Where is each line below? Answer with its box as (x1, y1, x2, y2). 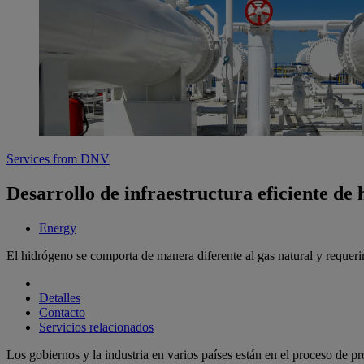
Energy (39, 221, 76, 236)
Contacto (39, 305, 85, 320)
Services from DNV (6, 152, 110, 167)
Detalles (39, 291, 80, 305)
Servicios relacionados (39, 320, 154, 335)
